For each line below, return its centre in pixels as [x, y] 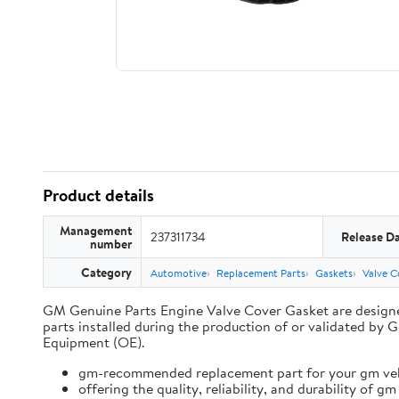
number [111, 244]
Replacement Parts [261, 273]
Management [96, 230]
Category [106, 272]
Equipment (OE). [94, 342]
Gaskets [334, 273]
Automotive [179, 273]
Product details [98, 195]
